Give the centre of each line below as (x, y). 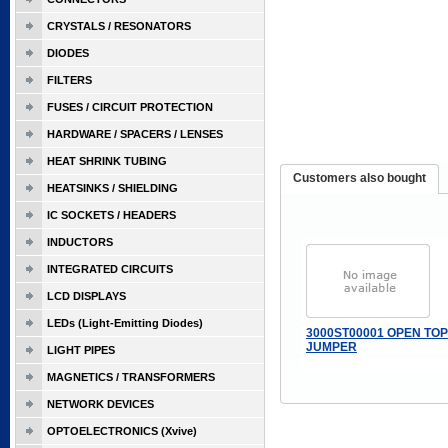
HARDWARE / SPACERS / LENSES (135, 134)
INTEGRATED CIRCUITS (110, 269)
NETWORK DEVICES (100, 404)
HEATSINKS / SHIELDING (112, 188)
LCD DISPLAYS (86, 296)
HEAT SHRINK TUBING (107, 161)
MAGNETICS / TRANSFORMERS (131, 377)
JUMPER (331, 346)
